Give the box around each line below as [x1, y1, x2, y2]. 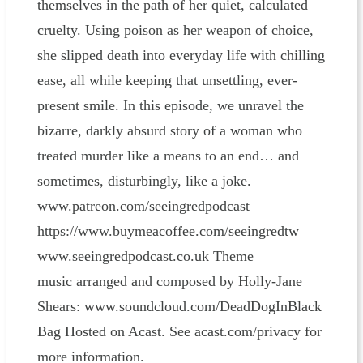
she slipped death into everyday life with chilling [36, 47, 325, 64]
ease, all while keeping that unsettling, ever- [36, 72, 297, 89]
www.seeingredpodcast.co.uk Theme [36, 248, 254, 265]
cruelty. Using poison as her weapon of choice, [36, 22, 314, 39]
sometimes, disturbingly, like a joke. [36, 173, 251, 190]
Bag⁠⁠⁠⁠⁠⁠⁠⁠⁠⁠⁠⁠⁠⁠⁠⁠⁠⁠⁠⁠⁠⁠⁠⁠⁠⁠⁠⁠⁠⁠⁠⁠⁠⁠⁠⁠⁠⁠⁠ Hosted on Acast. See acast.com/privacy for [36, 323, 322, 340]
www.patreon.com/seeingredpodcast [36, 198, 250, 215]
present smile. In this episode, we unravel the [36, 97, 304, 114]
